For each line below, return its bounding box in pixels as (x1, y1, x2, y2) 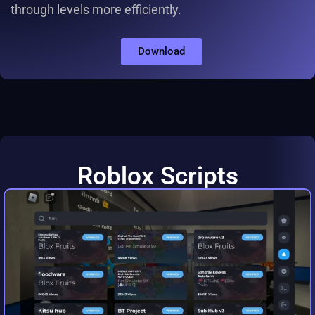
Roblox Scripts (77, 162, 238, 191)
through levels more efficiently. (11, 2, 181, 18)
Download (137, 45, 185, 58)
